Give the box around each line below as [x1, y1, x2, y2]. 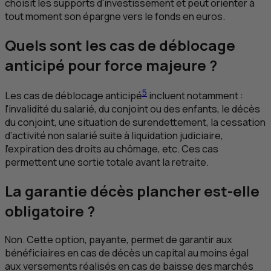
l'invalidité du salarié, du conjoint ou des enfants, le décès [5, 102, 260, 116]
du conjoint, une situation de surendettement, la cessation [5, 116, 266, 129]
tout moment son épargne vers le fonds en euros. [5, 10, 225, 24]
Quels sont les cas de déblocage [5, 35, 235, 56]
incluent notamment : [147, 89, 243, 103]
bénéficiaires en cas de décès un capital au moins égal [5, 246, 249, 260]
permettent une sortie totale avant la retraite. [5, 155, 209, 169]
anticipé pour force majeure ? [5, 55, 217, 76]
